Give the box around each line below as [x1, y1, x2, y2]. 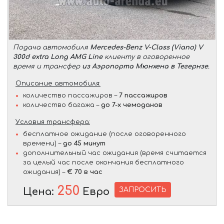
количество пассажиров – [23, 91, 119, 99]
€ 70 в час [67, 168, 102, 175]
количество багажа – [23, 101, 101, 108]
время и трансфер [13, 62, 82, 70]
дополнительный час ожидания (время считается [23, 149, 206, 156]
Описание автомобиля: [15, 79, 100, 87]
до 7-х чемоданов [101, 101, 162, 108]
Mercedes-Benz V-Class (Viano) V [90, 43, 203, 51]
